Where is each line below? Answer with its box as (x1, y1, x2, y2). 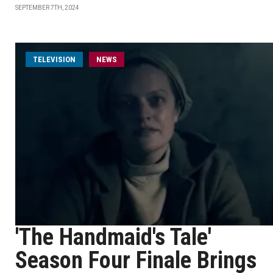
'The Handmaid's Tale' (15, 224, 211, 250)
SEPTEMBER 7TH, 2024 (15, 4, 79, 11)
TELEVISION (33, 55, 76, 64)
